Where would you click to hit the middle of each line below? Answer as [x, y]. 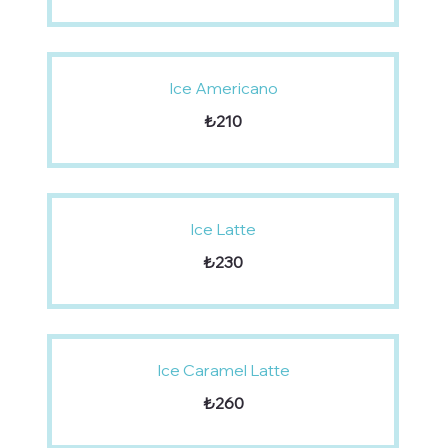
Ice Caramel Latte [223, 370]
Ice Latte [223, 229]
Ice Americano [223, 88]
